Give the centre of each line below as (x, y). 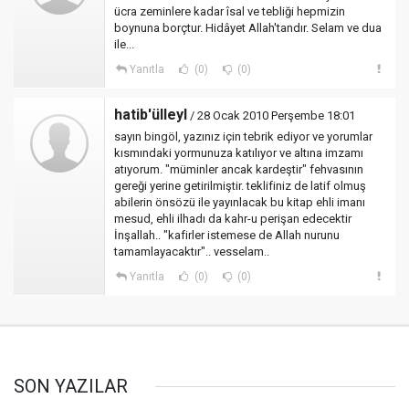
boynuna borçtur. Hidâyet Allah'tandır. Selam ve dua (248, 28)
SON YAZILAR (71, 386)
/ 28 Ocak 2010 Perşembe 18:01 (271, 115)
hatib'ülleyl (151, 115)
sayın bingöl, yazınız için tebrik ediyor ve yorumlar (243, 136)
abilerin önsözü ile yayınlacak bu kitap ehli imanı (240, 202)
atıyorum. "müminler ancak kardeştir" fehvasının (239, 169)
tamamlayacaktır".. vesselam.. (192, 252)
